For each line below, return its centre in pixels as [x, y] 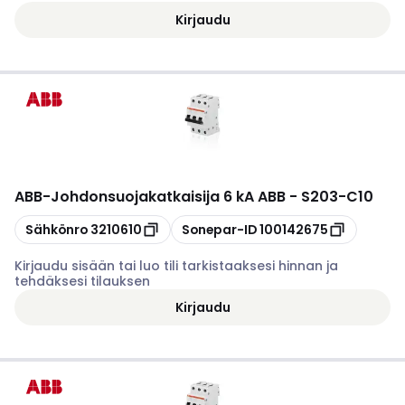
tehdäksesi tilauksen [82, 281]
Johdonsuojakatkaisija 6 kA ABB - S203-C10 [212, 197]
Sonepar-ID [219, 229]
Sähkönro [57, 229]
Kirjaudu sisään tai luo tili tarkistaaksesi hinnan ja [176, 266]
